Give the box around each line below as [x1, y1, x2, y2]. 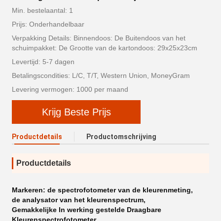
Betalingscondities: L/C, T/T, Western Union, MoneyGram [12, 72, 190, 79]
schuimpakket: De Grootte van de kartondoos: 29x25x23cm [12, 44, 197, 52]
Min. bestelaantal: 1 [12, 6, 73, 14]
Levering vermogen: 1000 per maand [12, 85, 128, 93]
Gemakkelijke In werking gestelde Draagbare [12, 206, 161, 214]
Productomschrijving [86, 133, 156, 141]
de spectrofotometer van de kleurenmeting [47, 186, 191, 194]
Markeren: [12, 186, 47, 194]
